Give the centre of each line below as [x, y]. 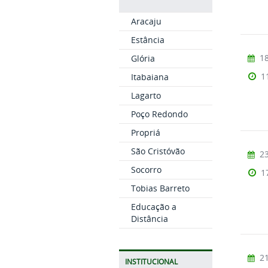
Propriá [145, 133]
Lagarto [146, 95]
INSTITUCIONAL [151, 262]
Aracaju [146, 21]
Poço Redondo [159, 114]
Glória [143, 58]
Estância [147, 40]
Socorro [146, 170]
